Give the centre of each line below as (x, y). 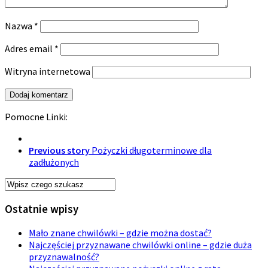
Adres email (30, 48)
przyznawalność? (64, 257)
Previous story (59, 150)
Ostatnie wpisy (42, 209)
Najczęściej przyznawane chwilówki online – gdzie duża (140, 245)
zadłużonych (54, 162)
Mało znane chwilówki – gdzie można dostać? (120, 233)
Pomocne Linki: (36, 117)
